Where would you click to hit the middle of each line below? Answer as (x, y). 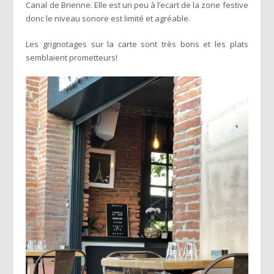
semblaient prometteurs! (72, 57)
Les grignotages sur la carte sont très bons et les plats (137, 44)
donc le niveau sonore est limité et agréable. (108, 18)
